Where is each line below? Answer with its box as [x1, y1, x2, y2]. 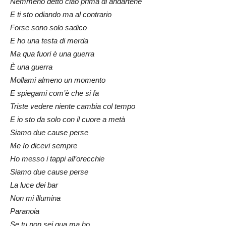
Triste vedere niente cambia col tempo [10, 101, 135, 110]
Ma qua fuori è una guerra [10, 49, 94, 58]
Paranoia [10, 206, 39, 215]
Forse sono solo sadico [10, 23, 87, 32]
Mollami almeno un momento [10, 75, 105, 84]
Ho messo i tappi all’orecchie [10, 154, 104, 163]
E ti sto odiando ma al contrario [10, 10, 111, 19]
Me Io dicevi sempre [10, 141, 77, 150]
